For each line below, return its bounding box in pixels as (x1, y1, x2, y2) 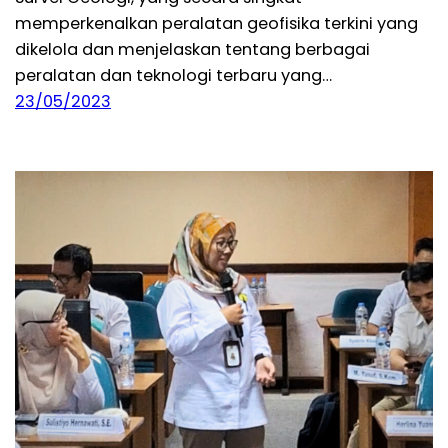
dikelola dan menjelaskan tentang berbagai (15, 37, 370, 61)
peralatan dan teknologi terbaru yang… (15, 63, 332, 87)
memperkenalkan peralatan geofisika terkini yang (15, 11, 418, 35)
